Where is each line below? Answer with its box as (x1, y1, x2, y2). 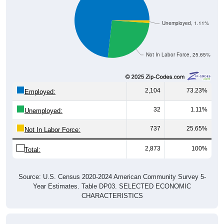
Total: (24, 145, 40, 153)
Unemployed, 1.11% (161, 19, 209, 26)
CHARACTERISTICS (81, 191, 143, 199)
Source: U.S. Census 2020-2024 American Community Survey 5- (18, 172, 206, 180)
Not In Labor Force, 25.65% (145, 51, 210, 58)
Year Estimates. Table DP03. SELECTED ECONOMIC (33, 182, 191, 190)
